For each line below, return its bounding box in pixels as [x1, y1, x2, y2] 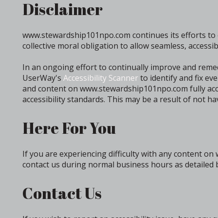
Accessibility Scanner [63, 73, 138, 83]
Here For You [22, 117, 116, 138]
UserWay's [22, 73, 63, 83]
